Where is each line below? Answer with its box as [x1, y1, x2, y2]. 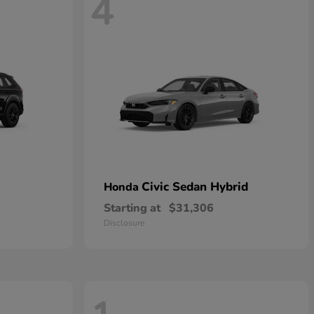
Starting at [104, 200, 161, 217]
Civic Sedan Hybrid [142, 179, 248, 196]
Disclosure [104, 217, 144, 229]
